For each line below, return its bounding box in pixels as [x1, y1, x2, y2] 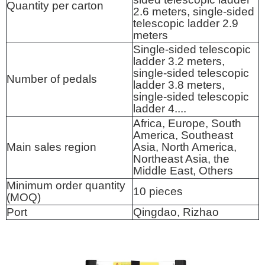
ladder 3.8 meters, [133, 79, 225, 91]
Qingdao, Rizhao [133, 206, 219, 218]
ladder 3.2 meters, [133, 55, 225, 67]
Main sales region [7, 141, 96, 153]
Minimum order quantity [7, 179, 125, 192]
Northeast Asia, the [133, 153, 230, 165]
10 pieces [133, 185, 183, 198]
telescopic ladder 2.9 [133, 17, 238, 30]
